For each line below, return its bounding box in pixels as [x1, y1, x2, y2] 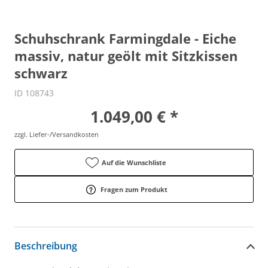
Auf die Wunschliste [102, 158, 166, 167]
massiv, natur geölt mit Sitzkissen [14, 47, 237, 65]
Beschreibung [14, 239, 77, 252]
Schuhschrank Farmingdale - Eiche [14, 29, 236, 48]
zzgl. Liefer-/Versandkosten [14, 130, 99, 139]
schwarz [14, 64, 68, 83]
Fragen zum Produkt [100, 185, 167, 194]
